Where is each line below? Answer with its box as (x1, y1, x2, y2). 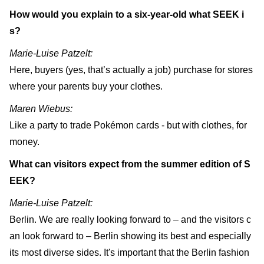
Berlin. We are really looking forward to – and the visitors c (9, 214, 251, 225)
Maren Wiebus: (9, 103, 72, 114)
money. (9, 136, 39, 147)
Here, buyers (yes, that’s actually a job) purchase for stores (9, 64, 253, 75)
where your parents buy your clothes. (9, 81, 163, 91)
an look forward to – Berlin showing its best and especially (9, 230, 251, 241)
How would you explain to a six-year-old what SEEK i (9, 9, 244, 19)
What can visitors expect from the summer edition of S (9, 159, 250, 169)
